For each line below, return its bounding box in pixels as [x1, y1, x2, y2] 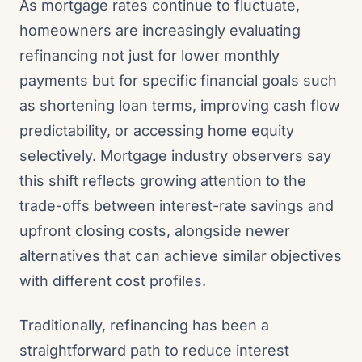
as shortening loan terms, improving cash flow [19, 97, 340, 114]
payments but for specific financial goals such [19, 72, 337, 89]
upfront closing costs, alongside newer [19, 222, 290, 239]
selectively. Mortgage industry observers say [19, 147, 331, 164]
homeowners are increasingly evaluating [19, 22, 301, 39]
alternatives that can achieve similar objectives [19, 247, 342, 264]
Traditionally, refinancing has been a [19, 317, 269, 334]
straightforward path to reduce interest [19, 342, 289, 359]
